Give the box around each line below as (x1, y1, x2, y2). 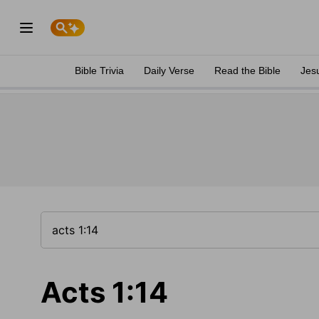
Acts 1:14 (41, 275, 168, 310)
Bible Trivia (75, 65, 124, 76)
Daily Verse (144, 65, 194, 76)
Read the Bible (214, 65, 281, 76)
